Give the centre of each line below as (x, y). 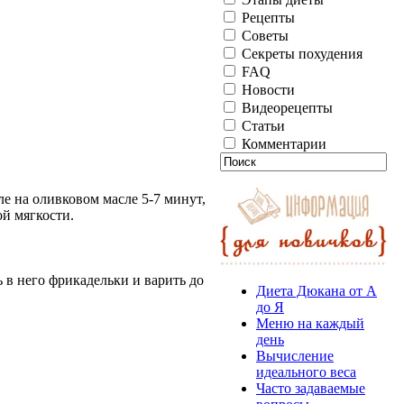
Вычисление (295, 356)
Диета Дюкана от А (317, 291)
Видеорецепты (285, 108)
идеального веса (306, 372)
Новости (266, 90)
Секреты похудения (300, 54)
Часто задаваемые (311, 389)
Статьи (262, 126)
